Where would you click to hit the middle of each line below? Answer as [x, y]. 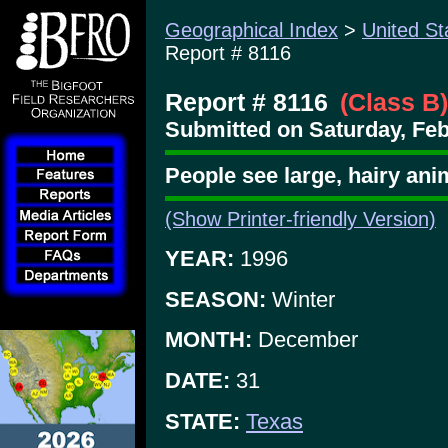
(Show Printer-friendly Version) [300, 219]
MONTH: [208, 340]
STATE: [202, 421]
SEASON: [215, 299]
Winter [300, 299]
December [305, 340]
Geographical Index [251, 30]
